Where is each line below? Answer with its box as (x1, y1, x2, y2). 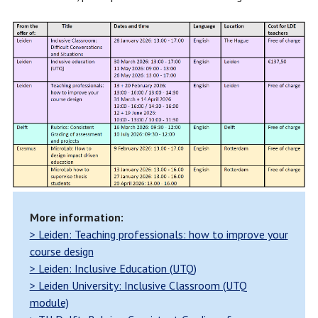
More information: (29, 210, 124, 225)
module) (29, 295, 69, 310)
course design (29, 244, 94, 259)
